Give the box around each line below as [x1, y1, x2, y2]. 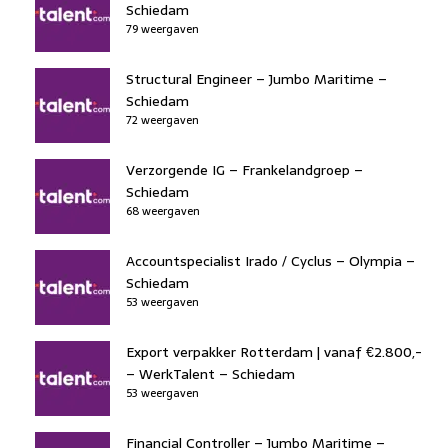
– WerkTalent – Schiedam [126, 362, 295, 385]
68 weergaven [126, 201, 200, 220]
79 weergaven [126, 19, 199, 38]
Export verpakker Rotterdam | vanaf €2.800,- [126, 340, 422, 363]
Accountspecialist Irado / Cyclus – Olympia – [126, 249, 415, 272]
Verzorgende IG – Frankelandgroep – [126, 158, 363, 181]
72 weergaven [126, 110, 199, 129]
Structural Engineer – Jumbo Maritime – [126, 67, 387, 90]
